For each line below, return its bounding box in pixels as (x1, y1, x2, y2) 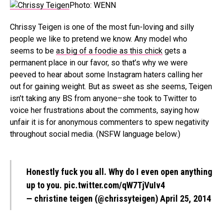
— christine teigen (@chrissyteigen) (26, 193, 160, 204)
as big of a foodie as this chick (56, 46, 163, 55)
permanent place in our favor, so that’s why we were (10, 58, 188, 67)
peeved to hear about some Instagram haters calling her (10, 70, 203, 79)
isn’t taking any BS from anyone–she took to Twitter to (10, 94, 197, 103)
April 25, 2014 (160, 193, 211, 204)
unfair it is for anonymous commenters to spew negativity (10, 117, 209, 127)
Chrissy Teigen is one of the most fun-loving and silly (10, 22, 194, 32)
